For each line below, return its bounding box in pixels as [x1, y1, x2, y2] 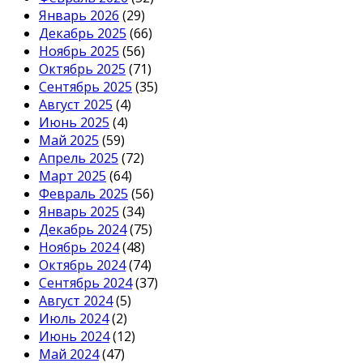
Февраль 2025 [39, 185, 128, 203]
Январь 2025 [39, 203, 119, 221]
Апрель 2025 [39, 149, 118, 168]
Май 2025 [39, 131, 99, 150]
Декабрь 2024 [39, 220, 126, 239]
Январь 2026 [39, 6, 119, 25]
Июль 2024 [39, 310, 109, 328]
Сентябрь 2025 [39, 78, 132, 96]
